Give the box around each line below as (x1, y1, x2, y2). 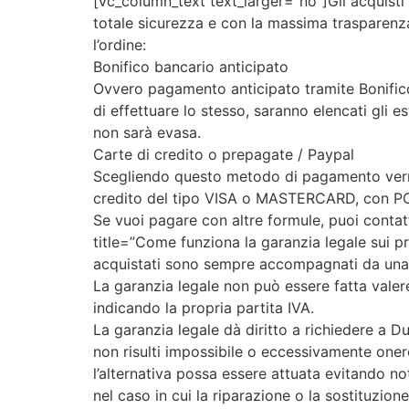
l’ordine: (93, 36, 146, 54)
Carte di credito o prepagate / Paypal (93, 145, 354, 163)
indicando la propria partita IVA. (93, 299, 314, 317)
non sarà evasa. (93, 123, 201, 142)
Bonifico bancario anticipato (93, 58, 288, 76)
